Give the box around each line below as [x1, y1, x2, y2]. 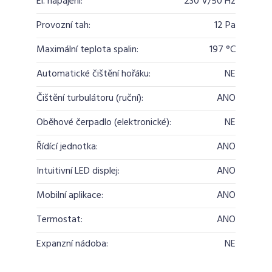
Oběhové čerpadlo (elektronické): [36, 115, 171, 131]
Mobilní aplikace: [36, 188, 103, 203]
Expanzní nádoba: [36, 236, 108, 252]
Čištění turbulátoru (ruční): [36, 90, 143, 106]
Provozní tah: [36, 18, 90, 33]
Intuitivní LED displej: [36, 163, 120, 179]
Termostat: [36, 212, 83, 228]
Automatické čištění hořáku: [36, 66, 151, 82]
